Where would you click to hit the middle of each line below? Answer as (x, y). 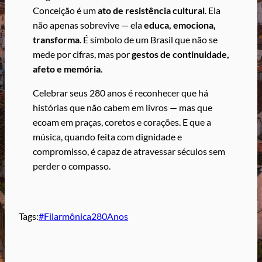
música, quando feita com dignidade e (107, 136)
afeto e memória (67, 68)
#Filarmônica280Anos (83, 216)
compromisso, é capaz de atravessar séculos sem (129, 151)
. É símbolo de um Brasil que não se (149, 39)
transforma (56, 39)
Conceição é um (65, 10)
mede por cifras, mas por (82, 54)
